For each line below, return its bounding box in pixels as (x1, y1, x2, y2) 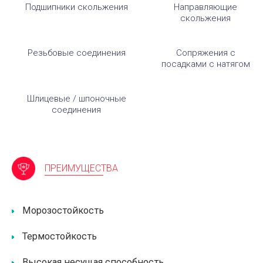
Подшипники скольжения (25, 2, 128, 12)
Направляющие (174, 2, 237, 12)
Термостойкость (22, 231, 97, 242)
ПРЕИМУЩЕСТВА (45, 163, 119, 174)
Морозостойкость (22, 205, 104, 216)
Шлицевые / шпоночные (26, 93, 126, 104)
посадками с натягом (161, 59, 250, 69)
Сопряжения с (176, 48, 235, 58)
